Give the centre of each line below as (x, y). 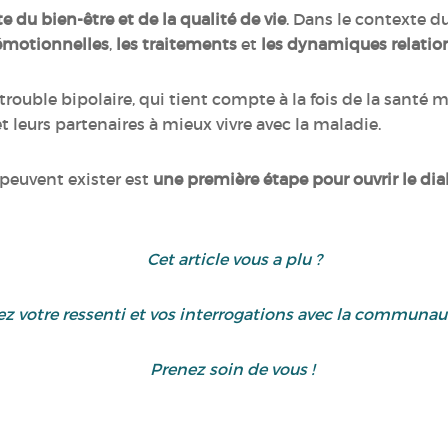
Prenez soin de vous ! (234, 369)
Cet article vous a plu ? (234, 259)
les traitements (176, 44)
